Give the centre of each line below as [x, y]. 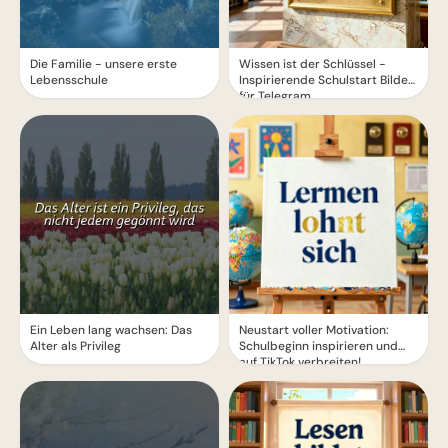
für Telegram [275, 96]
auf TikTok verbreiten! [300, 362]
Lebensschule [69, 80]
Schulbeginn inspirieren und [318, 346]
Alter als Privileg [75, 346]
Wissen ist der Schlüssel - [312, 64]
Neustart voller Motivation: [314, 330]
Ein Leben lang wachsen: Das [111, 330]
